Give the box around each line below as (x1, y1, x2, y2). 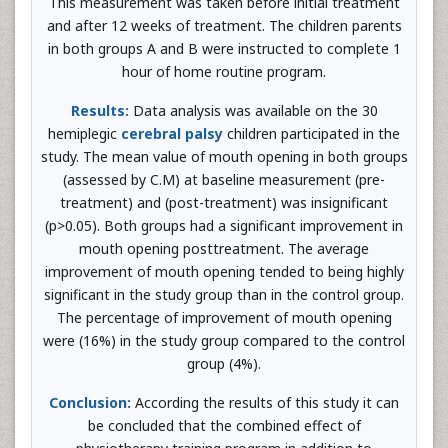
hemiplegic (48, 124, 121, 143)
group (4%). (187, 354, 261, 373)
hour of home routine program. (122, 62, 326, 81)
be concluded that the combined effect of (87, 416, 361, 435)
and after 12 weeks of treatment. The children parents (46, 16, 402, 35)
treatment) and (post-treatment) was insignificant (60, 193, 388, 212)
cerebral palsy (121, 124, 223, 143)
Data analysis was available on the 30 (128, 101, 378, 120)
